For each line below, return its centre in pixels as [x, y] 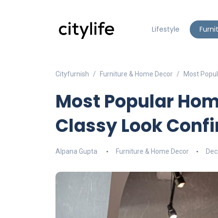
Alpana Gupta [76, 151]
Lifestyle [165, 29]
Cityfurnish [72, 74]
